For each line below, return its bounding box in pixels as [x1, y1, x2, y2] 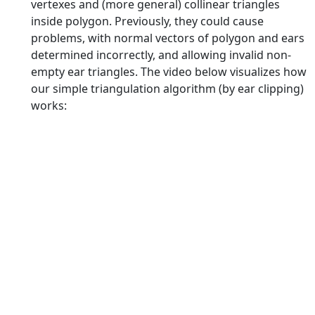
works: [31, 97, 67, 113]
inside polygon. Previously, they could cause [31, 13, 264, 29]
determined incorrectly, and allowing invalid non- [31, 46, 291, 63]
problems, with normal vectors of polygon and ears [31, 30, 304, 46]
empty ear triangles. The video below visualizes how [31, 63, 307, 79]
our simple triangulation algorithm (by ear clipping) [31, 80, 304, 96]
